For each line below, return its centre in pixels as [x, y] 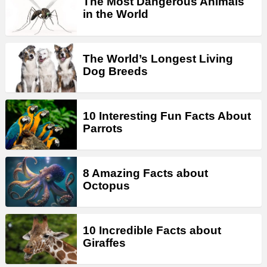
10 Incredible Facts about [152, 230]
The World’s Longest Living [158, 59]
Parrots [103, 128]
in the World [116, 14]
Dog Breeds [115, 72]
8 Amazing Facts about [145, 173]
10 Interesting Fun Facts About [167, 116]
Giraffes [104, 243]
